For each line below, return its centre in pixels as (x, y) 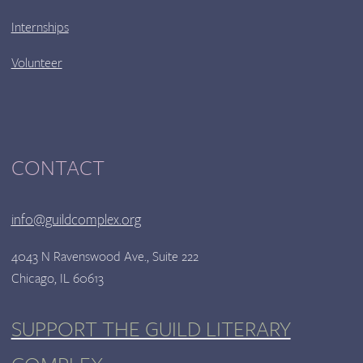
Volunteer (36, 62)
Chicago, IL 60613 (57, 279)
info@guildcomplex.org (76, 220)
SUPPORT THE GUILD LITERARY (151, 330)
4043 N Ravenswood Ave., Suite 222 (105, 257)
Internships (40, 27)
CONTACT (58, 168)
